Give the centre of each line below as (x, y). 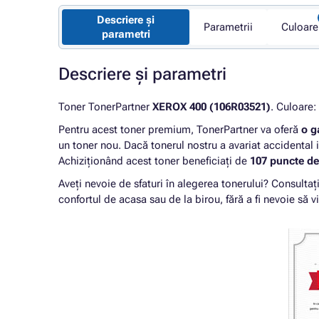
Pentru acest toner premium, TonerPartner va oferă (180, 130)
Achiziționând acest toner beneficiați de (154, 161)
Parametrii (229, 27)
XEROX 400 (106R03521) (211, 107)
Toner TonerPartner (105, 107)
